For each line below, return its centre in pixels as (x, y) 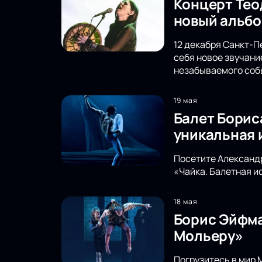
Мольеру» (208, 235)
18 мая (186, 201)
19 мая (186, 100)
